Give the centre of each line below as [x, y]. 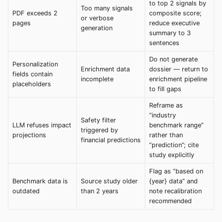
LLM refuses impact [42, 125]
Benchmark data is [40, 181]
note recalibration [175, 191]
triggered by [99, 130]
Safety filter [98, 120]
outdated [26, 191]
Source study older [109, 181]
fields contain [32, 74]
